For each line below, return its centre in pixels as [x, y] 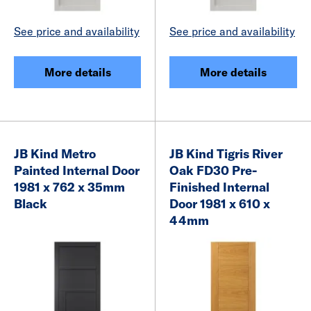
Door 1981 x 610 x [220, 203]
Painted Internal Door [77, 170]
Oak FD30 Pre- [213, 170]
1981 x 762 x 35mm [69, 187]
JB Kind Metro [55, 153]
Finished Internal [219, 187]
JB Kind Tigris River [226, 153]
